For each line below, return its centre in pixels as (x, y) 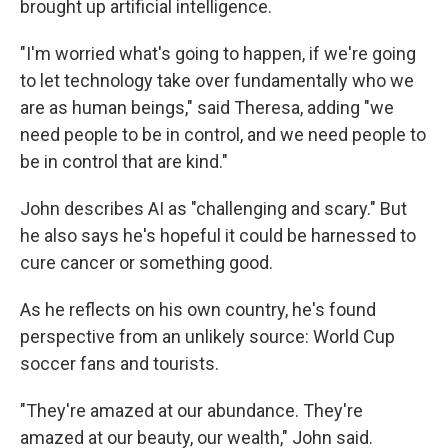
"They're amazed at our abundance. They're (191, 410)
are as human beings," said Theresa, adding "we (207, 107)
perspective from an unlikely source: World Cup (207, 336)
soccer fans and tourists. (119, 363)
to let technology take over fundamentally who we (217, 80)
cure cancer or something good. (146, 262)
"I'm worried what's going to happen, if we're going (218, 53)
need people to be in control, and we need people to (223, 134)
